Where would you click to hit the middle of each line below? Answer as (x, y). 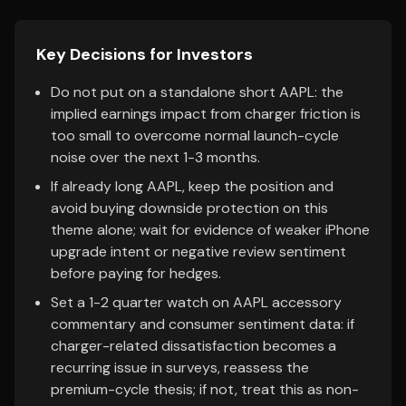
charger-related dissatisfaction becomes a (193, 346)
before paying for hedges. (136, 273)
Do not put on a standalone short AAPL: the (197, 92)
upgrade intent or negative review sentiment (198, 251)
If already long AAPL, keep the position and (192, 186)
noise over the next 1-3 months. (155, 157)
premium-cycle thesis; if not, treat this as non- (205, 389)
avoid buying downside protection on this (189, 208)
